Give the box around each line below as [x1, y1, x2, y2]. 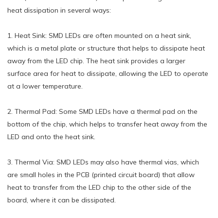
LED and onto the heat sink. [7, 132, 95, 141]
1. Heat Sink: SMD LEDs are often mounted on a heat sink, [7, 31, 191, 40]
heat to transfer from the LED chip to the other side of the [7, 182, 191, 192]
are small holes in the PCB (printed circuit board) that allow [7, 170, 195, 179]
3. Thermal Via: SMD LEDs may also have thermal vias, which [7, 157, 199, 166]
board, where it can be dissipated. [7, 195, 116, 204]
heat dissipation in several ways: [7, 5, 111, 15]
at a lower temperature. [7, 81, 83, 91]
